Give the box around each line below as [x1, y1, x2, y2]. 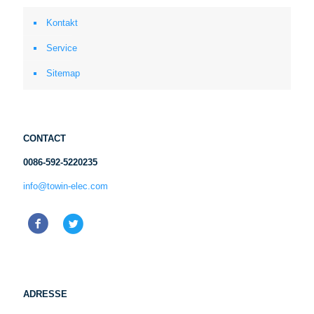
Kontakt [46, 18, 78, 28]
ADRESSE [23, 289, 67, 299]
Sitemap [46, 68, 80, 78]
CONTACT [23, 133, 66, 144]
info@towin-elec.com [23, 181, 108, 191]
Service [46, 43, 77, 53]
